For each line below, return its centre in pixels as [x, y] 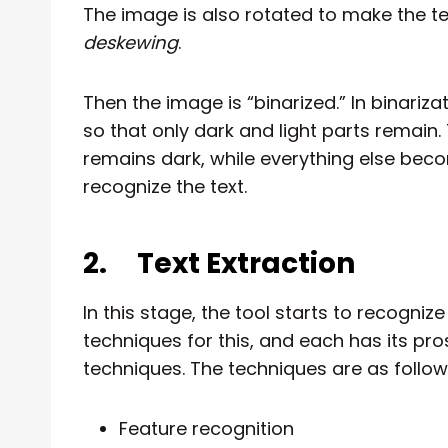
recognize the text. [165, 186]
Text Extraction [246, 263]
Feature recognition [206, 428]
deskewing [130, 42]
